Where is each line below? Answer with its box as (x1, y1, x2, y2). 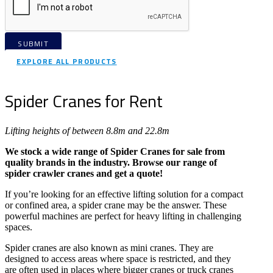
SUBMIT (18, 37, 49, 49)
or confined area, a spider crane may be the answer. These (5, 200, 227, 211)
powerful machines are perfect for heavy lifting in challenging (5, 211, 241, 222)
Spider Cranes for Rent (5, 88, 163, 115)
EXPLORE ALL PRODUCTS (16, 55, 117, 67)
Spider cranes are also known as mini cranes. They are (5, 243, 213, 253)
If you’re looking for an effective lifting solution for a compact (5, 189, 243, 200)
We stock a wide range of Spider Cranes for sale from (5, 146, 225, 157)
